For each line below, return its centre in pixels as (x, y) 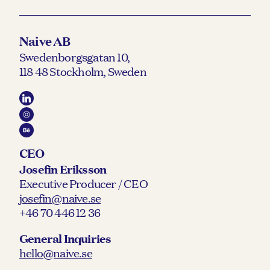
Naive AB (45, 40)
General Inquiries (65, 238)
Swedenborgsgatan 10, (74, 56)
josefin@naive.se (60, 198)
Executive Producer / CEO (83, 184)
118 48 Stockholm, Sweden (83, 71)
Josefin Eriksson (63, 169)
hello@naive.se (56, 252)
